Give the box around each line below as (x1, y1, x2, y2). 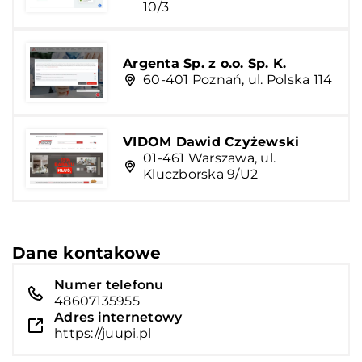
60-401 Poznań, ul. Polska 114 (143, 72, 333, 88)
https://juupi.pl (54, 325, 151, 341)
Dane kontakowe (12, 242, 162, 263)
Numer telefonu (54, 276, 164, 293)
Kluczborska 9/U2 (143, 166, 258, 183)
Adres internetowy (54, 309, 183, 325)
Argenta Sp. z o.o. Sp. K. (123, 56, 287, 72)
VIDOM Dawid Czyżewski (123, 134, 300, 150)
